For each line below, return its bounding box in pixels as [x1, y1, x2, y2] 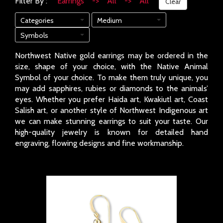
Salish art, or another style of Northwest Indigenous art [15, 106, 208, 115]
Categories [20, 16, 54, 25]
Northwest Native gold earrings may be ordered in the [15, 51, 208, 61]
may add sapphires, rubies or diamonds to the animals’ [15, 84, 208, 94]
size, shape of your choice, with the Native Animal [15, 62, 208, 72]
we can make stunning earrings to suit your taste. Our [15, 116, 208, 126]
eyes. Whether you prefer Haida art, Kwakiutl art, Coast [15, 95, 208, 105]
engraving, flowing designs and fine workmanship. [15, 138, 184, 148]
